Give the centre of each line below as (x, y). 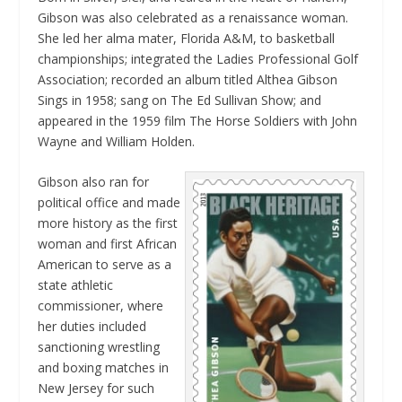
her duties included (92, 326)
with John (329, 120)
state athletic (76, 284)
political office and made (109, 202)
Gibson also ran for (94, 181)
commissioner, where (101, 305)
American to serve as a (105, 264)
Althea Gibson (297, 79)
